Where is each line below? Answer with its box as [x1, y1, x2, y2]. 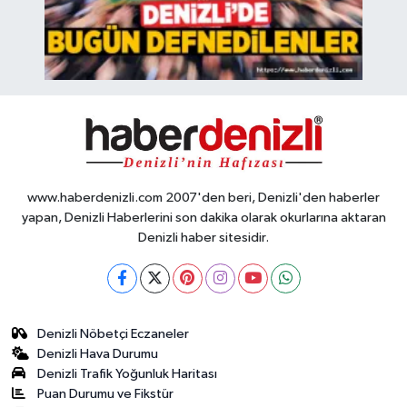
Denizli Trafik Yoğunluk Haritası [37, 367, 218, 382]
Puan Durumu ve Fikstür [37, 387, 174, 402]
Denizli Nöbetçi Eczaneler [37, 327, 190, 342]
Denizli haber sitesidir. [138, 231, 269, 245]
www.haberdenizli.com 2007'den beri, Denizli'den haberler [27, 191, 380, 205]
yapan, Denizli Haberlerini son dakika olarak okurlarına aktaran [21, 211, 386, 225]
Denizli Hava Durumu [37, 347, 159, 362]
